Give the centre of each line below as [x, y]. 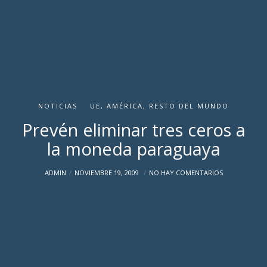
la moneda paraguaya [133, 149]
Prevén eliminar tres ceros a [133, 130]
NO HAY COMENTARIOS [186, 173]
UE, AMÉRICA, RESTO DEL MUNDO [159, 106]
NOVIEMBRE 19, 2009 [107, 173]
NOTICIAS [58, 106]
